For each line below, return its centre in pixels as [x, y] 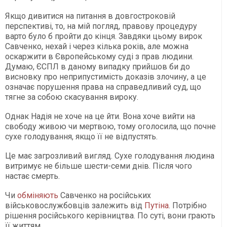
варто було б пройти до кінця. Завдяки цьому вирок [104, 36]
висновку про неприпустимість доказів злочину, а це [106, 77]
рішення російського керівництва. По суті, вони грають [110, 216]
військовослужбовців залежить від [75, 206]
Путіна [157, 206]
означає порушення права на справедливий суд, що [103, 87]
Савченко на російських [105, 196]
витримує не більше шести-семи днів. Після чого [99, 166]
